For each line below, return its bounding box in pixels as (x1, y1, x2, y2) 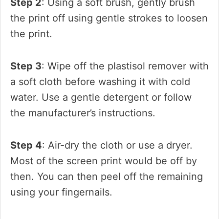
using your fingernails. (10, 186, 112, 198)
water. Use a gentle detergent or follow (10, 91, 192, 103)
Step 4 (10, 139, 42, 151)
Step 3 (10, 60, 42, 72)
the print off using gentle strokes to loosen (10, 12, 208, 24)
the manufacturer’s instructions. (10, 107, 155, 119)
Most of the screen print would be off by (10, 155, 197, 167)
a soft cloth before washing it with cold (10, 76, 190, 88)
